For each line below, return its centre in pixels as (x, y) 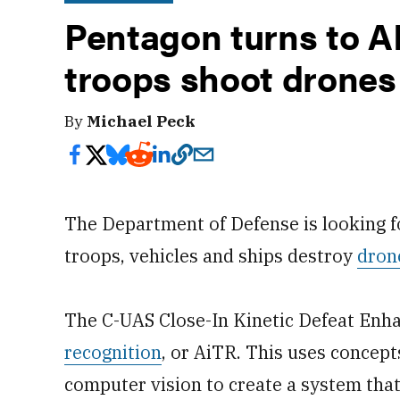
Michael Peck (141, 121)
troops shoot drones (230, 77)
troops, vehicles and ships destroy (211, 256)
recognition (113, 352)
